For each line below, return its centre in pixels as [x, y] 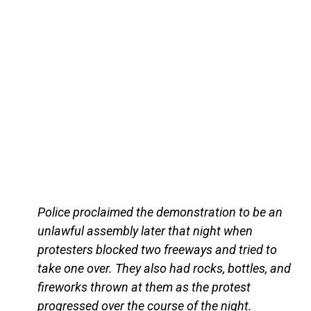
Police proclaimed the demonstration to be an [160, 212]
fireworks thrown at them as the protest [144, 287]
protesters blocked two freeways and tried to [157, 249]
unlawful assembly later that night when [145, 230]
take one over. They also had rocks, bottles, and [164, 268]
